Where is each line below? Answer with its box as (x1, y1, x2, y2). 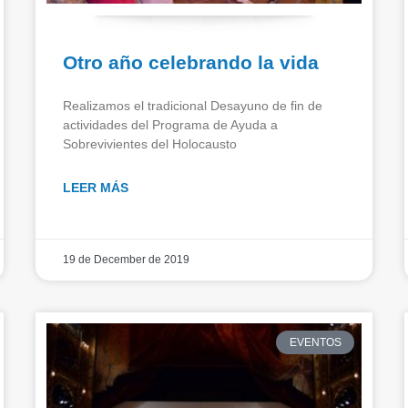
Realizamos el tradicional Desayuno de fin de (63, 97, 322, 113)
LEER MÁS (63, 179, 128, 195)
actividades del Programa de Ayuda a (63, 117, 278, 132)
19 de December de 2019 (63, 252, 189, 266)
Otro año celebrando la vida (63, 51, 319, 73)
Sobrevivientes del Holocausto (63, 136, 237, 151)
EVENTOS (289, 335, 342, 349)
